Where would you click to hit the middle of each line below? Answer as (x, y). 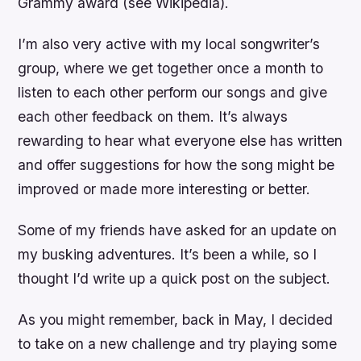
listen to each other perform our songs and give (173, 93)
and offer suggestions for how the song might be (176, 165)
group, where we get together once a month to (171, 68)
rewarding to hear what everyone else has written (180, 141)
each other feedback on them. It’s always (153, 117)
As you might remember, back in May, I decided (176, 320)
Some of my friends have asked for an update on (178, 230)
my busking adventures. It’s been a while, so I (168, 255)
